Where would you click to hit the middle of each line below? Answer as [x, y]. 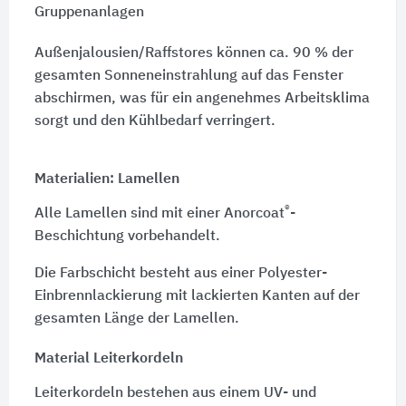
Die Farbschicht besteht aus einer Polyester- [180, 274]
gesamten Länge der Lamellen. [136, 319]
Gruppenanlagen [89, 13]
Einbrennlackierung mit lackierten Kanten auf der [197, 297]
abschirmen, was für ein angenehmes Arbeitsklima [202, 99]
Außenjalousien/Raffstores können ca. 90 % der [193, 54]
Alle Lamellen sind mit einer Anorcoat [159, 214]
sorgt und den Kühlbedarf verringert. [155, 122]
